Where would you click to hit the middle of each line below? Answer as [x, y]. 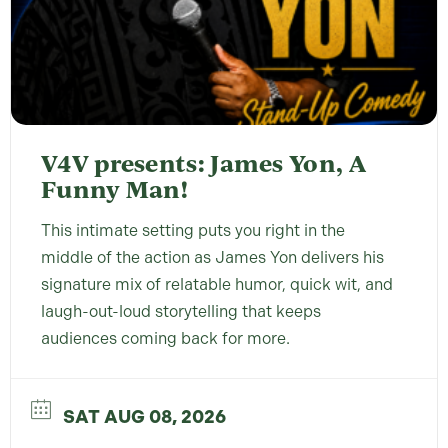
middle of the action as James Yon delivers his [212, 258]
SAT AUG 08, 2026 [144, 416]
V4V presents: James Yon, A [203, 163]
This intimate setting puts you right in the [193, 231]
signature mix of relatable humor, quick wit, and [217, 285]
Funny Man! [115, 189]
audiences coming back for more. [165, 339]
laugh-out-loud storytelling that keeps [181, 312]
